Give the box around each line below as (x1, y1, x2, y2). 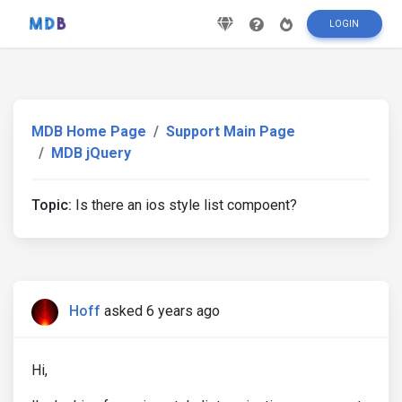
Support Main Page (166, 123, 295, 140)
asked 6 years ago (104, 302, 220, 320)
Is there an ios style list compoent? (72, 197, 297, 214)
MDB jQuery (51, 144, 131, 162)
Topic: (31, 197, 72, 214)
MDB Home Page (31, 123, 146, 140)
